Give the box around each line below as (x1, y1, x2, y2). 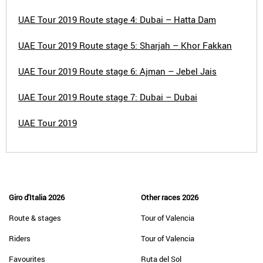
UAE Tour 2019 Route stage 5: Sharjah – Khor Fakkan (18, 39, 232, 51)
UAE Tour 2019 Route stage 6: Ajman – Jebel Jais (18, 65, 217, 77)
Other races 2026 (141, 192, 198, 203)
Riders (9, 233, 31, 244)
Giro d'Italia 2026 (9, 192, 65, 203)
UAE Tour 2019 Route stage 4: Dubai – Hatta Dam (18, 14, 216, 25)
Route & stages (9, 213, 61, 223)
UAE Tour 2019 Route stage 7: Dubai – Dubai (18, 91, 197, 103)
